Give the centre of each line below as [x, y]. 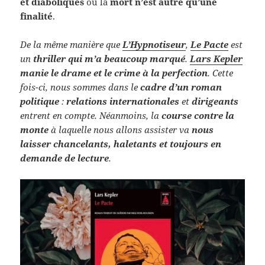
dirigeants [215, 101]
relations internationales [123, 101]
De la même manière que [72, 45]
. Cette [221, 73]
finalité [37, 16]
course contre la [198, 116]
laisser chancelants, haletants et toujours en [121, 144]
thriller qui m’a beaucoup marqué [109, 59]
